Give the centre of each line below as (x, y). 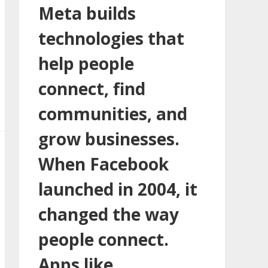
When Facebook (103, 164)
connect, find (92, 88)
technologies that (111, 38)
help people (86, 63)
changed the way (109, 214)
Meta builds (87, 13)
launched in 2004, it (118, 189)
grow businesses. (109, 138)
